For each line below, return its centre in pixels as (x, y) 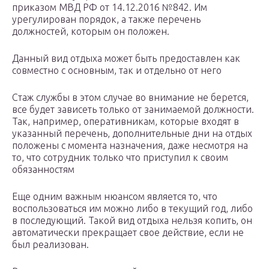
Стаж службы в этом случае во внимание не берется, (130, 98)
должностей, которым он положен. (91, 32)
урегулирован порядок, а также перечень (106, 20)
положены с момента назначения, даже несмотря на (130, 146)
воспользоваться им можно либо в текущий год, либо (132, 209)
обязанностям (43, 170)
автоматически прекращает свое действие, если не (128, 233)
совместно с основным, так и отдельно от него (117, 71)
